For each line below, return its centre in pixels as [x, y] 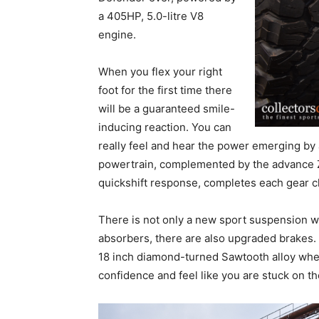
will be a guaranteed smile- [167, 109]
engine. [117, 35]
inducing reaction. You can [165, 127]
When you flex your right [160, 72]
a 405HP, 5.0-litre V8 [151, 16]
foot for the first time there [165, 90]
